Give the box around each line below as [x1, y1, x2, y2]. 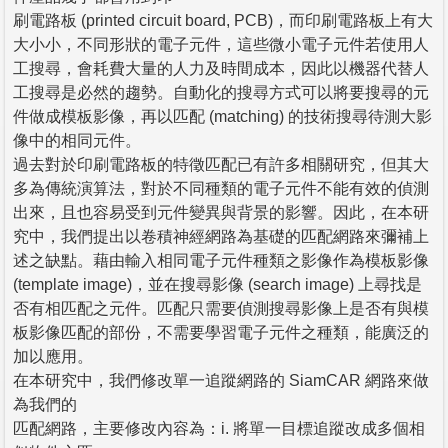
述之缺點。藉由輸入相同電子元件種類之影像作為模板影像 [13, 251, 429, 269]
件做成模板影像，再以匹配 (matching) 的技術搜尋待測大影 [13, 107, 432, 125]
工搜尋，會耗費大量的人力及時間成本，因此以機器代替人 [13, 59, 429, 77]
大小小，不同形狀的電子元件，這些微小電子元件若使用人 [13, 35, 429, 53]
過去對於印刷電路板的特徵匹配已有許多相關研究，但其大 [13, 155, 429, 173]
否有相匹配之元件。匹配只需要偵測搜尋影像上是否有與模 [13, 299, 429, 317]
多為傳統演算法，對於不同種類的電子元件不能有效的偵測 [13, 179, 429, 197]
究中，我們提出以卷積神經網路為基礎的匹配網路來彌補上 [13, 227, 429, 245]
